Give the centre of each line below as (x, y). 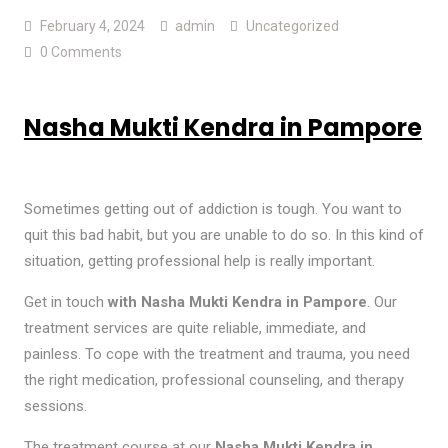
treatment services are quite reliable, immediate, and (194, 327)
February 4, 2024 (92, 25)
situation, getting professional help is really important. (199, 260)
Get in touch (65, 301)
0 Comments (80, 51)
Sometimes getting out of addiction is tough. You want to (212, 208)
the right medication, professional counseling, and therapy (213, 379)
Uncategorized (292, 25)
